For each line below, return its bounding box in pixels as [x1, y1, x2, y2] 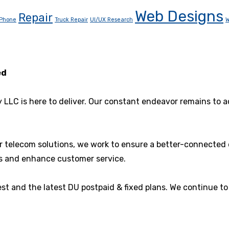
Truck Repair [55, 16, 88, 24]
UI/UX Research [90, 16, 133, 24]
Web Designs [135, 8, 223, 26]
